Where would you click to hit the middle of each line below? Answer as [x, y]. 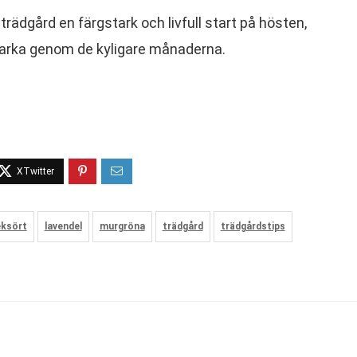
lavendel [63, 227]
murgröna [122, 227]
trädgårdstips [253, 227]
